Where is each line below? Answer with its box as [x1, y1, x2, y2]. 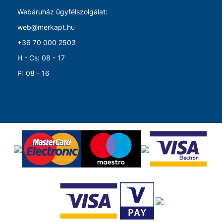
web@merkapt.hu [7, 23, 79, 31]
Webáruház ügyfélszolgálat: [7, 7, 110, 16]
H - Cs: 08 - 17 [7, 54, 65, 62]
